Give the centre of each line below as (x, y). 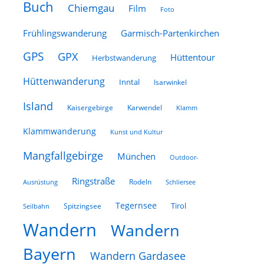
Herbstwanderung (124, 58)
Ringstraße (93, 181)
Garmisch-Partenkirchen (170, 33)
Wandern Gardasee (138, 256)
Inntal (129, 82)
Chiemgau (91, 8)
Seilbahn (36, 206)
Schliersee (180, 182)
